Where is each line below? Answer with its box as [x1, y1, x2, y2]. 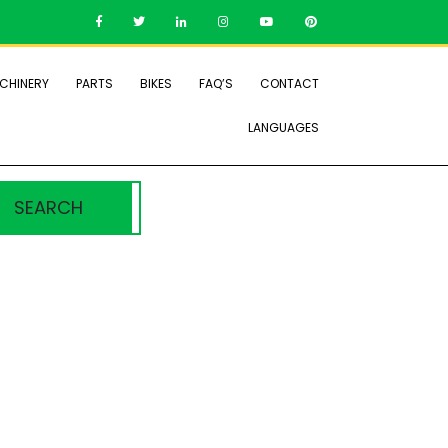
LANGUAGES [248, 119, 319, 136]
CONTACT [260, 75, 319, 92]
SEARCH [14, 195, 84, 220]
